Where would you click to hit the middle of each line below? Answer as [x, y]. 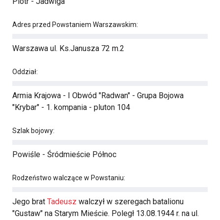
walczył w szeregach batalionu [130, 202]
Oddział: [25, 72]
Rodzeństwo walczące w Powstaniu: [69, 178]
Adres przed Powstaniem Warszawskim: [75, 25]
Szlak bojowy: [33, 131]
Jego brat [30, 202]
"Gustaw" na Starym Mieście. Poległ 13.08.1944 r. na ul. [106, 213]
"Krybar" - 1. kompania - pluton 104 [71, 107]
